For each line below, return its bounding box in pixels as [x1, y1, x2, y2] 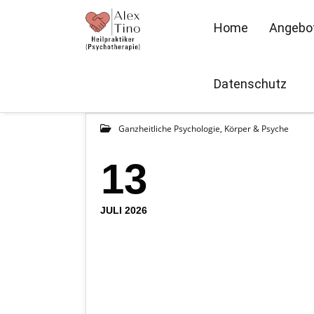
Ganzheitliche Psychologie [118, 123, 220, 135]
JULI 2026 [100, 205, 147, 216]
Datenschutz [214, 76, 287, 91]
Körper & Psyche [224, 123, 289, 135]
